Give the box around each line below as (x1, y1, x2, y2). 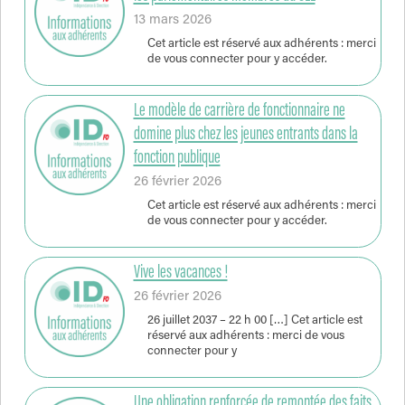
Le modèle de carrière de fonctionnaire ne (133, 100, 345, 121)
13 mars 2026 (133, 13, 212, 27)
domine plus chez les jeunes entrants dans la (133, 124, 358, 145)
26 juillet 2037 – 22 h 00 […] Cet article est (146, 315, 363, 328)
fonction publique (133, 147, 221, 168)
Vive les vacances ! (133, 262, 228, 283)
